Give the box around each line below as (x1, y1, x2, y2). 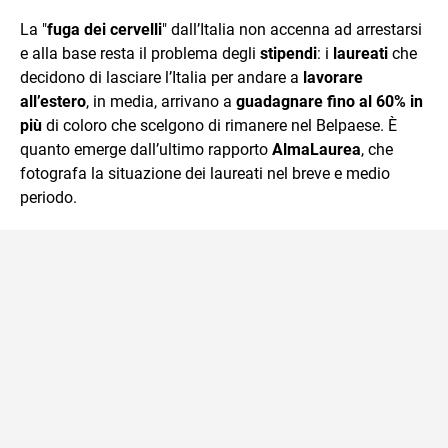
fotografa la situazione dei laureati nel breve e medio (20, 163, 390, 183)
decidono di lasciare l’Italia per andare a (20, 67, 303, 87)
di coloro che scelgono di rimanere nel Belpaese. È (42, 115, 397, 135)
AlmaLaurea (272, 139, 361, 159)
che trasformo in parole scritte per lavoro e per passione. (74, 7, 421, 24)
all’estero (20, 91, 86, 111)
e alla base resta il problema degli (20, 43, 260, 63)
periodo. (20, 187, 77, 207)
